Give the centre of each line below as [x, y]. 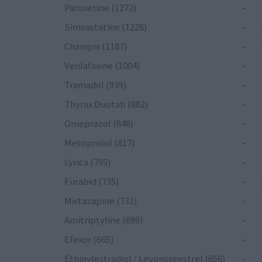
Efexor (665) [89, 239]
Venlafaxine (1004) [102, 65]
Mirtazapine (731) [101, 200]
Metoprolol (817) [100, 142]
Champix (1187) [96, 46]
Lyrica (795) [88, 162]
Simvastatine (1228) [106, 27]
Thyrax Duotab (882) [106, 104]
